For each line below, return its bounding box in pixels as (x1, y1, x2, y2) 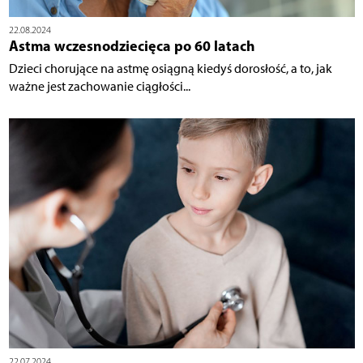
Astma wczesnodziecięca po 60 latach (8, 36, 255, 55)
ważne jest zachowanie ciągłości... (8, 78, 190, 94)
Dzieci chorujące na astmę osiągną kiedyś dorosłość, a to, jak (8, 60, 332, 76)
